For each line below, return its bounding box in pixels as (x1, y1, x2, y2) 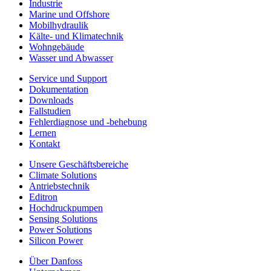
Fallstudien (29, 105, 71, 116)
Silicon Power (29, 235, 83, 246)
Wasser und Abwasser (29, 52, 113, 63)
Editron (29, 191, 57, 202)
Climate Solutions (29, 169, 97, 180)
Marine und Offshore (29, 8, 109, 19)
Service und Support (29, 73, 107, 83)
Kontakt (29, 138, 60, 149)
